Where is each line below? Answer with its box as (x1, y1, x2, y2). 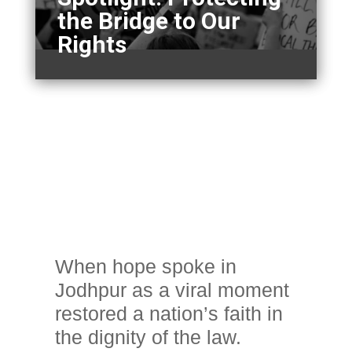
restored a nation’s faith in (54, 302, 283, 324)
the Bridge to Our (57, 7, 241, 35)
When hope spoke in (54, 255, 236, 277)
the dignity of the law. (54, 325, 241, 348)
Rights (57, 31, 127, 59)
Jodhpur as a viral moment (54, 278, 289, 301)
